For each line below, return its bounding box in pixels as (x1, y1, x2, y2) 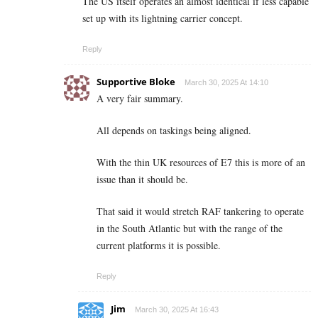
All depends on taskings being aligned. (97, 123, 251, 137)
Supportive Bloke (97, 75, 175, 88)
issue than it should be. (97, 172, 188, 186)
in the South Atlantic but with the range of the (97, 221, 283, 235)
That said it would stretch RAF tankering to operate (97, 204, 304, 218)
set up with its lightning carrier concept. (82, 11, 243, 25)
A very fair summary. (97, 91, 183, 105)
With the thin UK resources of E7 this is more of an (97, 155, 305, 169)
